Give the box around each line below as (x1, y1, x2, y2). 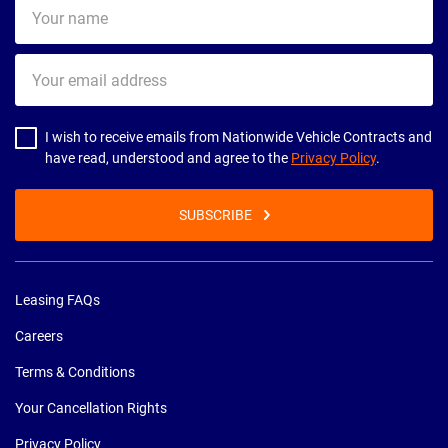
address (14, 100, 64, 117)
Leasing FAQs (15, 291, 100, 308)
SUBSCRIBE (178, 206, 252, 223)
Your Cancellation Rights (15, 399, 167, 416)
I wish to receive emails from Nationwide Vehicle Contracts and (45, 128, 432, 145)
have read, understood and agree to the (45, 149, 291, 166)
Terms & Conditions (15, 363, 135, 380)
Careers (15, 327, 63, 344)
